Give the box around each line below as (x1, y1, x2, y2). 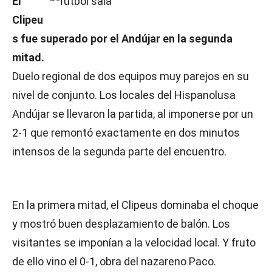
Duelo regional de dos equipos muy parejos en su (12, 70, 249, 83)
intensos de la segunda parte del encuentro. (12, 145, 226, 158)
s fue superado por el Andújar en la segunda (12, 32, 233, 45)
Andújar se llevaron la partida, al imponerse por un (12, 107, 253, 120)
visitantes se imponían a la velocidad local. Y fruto (12, 236, 256, 249)
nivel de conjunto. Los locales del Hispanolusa (12, 89, 236, 101)
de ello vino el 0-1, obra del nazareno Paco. (12, 255, 216, 268)
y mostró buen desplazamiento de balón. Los (12, 217, 230, 230)
